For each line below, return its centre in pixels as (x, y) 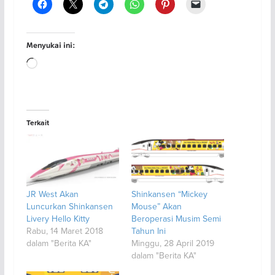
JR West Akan (52, 194)
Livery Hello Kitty (58, 218)
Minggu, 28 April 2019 (172, 243)
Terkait (37, 123)
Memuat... (58, 65)
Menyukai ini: (50, 45)
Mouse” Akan (156, 206)
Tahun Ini (148, 230)
